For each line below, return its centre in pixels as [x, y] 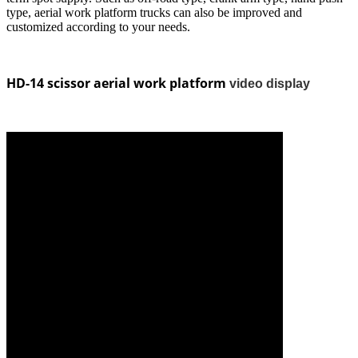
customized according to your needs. [98, 26]
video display [270, 83]
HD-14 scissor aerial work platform [118, 83]
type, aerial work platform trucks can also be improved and [154, 12]
